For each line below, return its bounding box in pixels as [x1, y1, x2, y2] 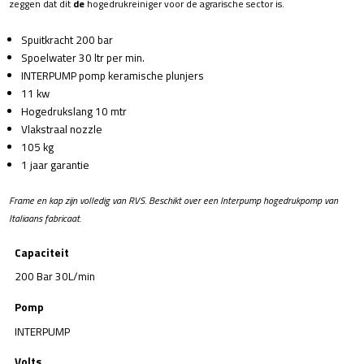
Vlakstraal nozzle [21, 121, 103, 138]
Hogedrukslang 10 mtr [21, 103, 128, 120]
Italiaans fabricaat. [9, 210, 82, 227]
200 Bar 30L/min [15, 268, 95, 285]
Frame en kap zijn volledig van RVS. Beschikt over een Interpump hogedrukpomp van [9, 193, 339, 209]
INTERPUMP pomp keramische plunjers [21, 67, 205, 84]
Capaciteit [15, 244, 69, 261]
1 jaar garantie [21, 157, 90, 174]
